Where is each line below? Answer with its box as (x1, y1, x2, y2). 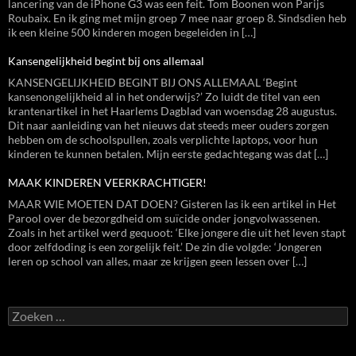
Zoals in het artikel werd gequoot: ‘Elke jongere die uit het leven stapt (8, 226, 346, 239)
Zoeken (7, 306, 44, 319)
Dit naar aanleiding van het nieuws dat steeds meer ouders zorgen (8, 118, 329, 132)
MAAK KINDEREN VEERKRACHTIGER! (8, 176, 207, 189)
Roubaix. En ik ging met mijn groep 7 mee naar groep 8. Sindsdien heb (8, 11, 346, 25)
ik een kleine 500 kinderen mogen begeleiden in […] (8, 25, 256, 39)
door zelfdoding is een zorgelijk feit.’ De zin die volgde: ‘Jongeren (8, 240, 322, 253)
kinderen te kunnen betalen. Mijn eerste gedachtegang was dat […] (8, 147, 328, 161)
